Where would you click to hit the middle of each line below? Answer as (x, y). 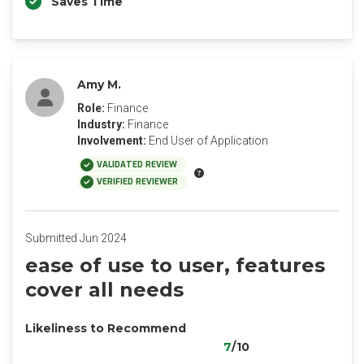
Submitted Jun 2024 (76, 238)
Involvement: (112, 141)
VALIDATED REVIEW (137, 165)
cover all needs (104, 290)
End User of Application (208, 141)
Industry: (101, 124)
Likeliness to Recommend (106, 328)
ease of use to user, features (175, 265)
